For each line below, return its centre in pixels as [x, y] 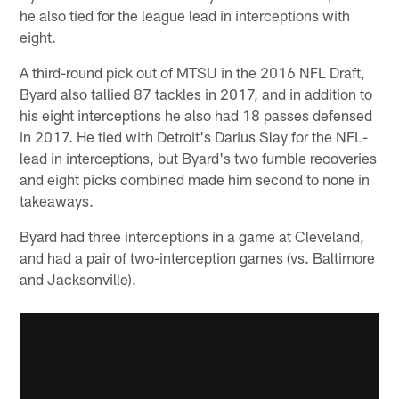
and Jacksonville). [78, 279]
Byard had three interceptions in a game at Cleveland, [192, 236]
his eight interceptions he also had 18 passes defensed [196, 115]
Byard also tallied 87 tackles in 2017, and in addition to [196, 94]
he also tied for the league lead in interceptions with [185, 16]
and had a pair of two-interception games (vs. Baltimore [198, 258]
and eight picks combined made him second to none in [195, 179]
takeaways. [57, 201]
